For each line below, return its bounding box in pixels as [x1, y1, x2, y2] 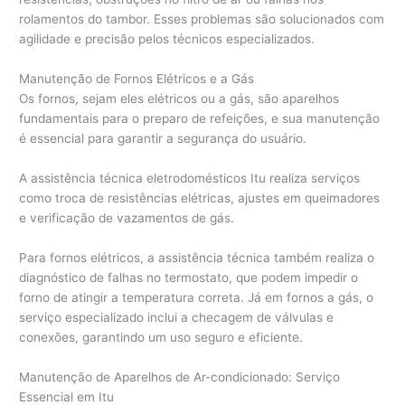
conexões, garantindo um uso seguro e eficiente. [19, 329, 304, 344]
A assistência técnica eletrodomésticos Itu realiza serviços [19, 170, 361, 185]
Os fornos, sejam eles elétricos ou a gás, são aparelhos [19, 90, 340, 106]
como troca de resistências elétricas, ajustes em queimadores [19, 190, 381, 205]
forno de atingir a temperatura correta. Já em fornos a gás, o [19, 289, 374, 305]
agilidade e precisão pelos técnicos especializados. [19, 32, 316, 47]
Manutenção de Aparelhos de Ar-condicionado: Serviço [19, 369, 341, 384]
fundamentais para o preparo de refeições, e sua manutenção [19, 110, 381, 126]
